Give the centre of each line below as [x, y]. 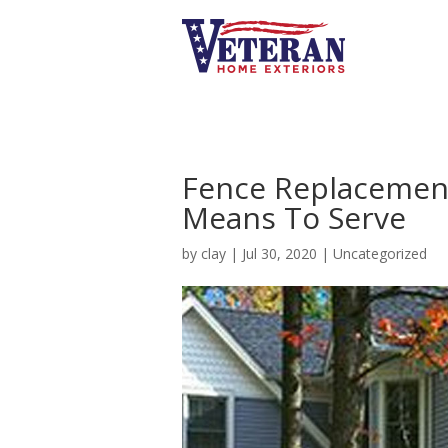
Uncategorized [380, 253]
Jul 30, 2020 [279, 253]
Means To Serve [294, 217]
